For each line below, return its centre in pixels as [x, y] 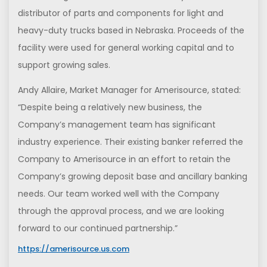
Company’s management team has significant [117, 125]
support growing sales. [64, 65]
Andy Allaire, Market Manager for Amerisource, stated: [129, 90]
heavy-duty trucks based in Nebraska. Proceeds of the [131, 30]
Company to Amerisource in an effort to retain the [124, 159]
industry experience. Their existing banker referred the [131, 142]
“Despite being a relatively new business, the [110, 107]
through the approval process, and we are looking [121, 211]
